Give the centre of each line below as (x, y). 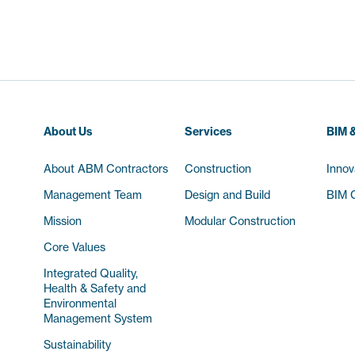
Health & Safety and (95, 288)
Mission (63, 221)
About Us (68, 131)
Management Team (93, 195)
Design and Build (228, 195)
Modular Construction (240, 221)
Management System (98, 318)
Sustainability (77, 344)
